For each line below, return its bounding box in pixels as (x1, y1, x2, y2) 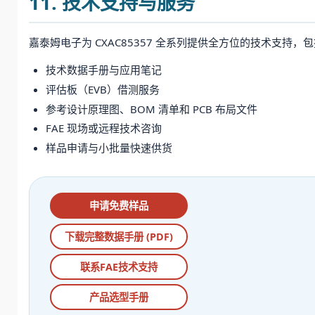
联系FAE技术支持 (79, 260, 157, 274)
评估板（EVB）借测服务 (46, 82, 160, 96)
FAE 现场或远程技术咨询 (46, 121, 162, 136)
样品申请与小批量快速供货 (46, 141, 172, 155)
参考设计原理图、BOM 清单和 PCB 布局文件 (46, 101, 257, 116)
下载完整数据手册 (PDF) (64, 229, 173, 243)
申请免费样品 (89, 199, 148, 213)
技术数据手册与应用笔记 (46, 62, 162, 77)
